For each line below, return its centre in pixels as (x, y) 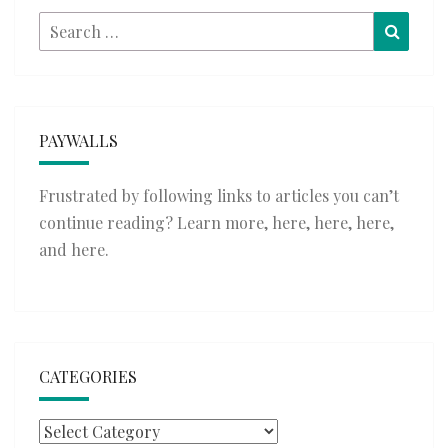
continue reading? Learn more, (155, 223)
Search (63, 25)
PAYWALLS (78, 141)
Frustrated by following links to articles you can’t (219, 196)
